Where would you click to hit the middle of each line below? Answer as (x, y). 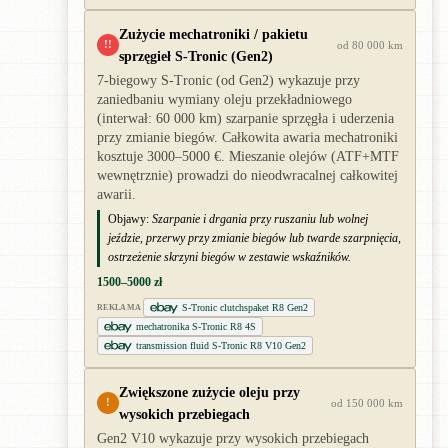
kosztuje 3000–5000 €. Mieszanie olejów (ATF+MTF (248, 156)
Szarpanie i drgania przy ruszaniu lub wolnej (260, 219)
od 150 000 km (367, 403)
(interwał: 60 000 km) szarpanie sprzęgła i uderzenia (245, 118)
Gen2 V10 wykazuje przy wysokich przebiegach (233, 438)
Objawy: (128, 219)
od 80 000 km (370, 45)
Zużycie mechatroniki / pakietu (213, 34)
